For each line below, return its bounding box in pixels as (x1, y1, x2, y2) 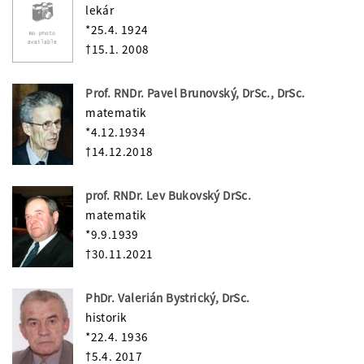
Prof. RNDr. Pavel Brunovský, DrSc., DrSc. (85, 84, 305, 101)
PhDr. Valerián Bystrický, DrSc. (85, 289, 250, 305)
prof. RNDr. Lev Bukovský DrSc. (85, 187, 252, 203)
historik (85, 309, 128, 325)
